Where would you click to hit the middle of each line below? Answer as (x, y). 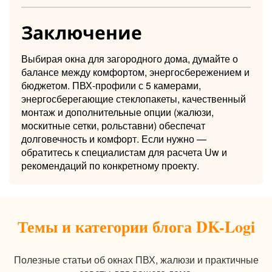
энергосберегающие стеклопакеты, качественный (134, 98)
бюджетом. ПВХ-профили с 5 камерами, (111, 85)
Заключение (82, 32)
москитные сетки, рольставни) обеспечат (113, 125)
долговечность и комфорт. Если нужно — (114, 138)
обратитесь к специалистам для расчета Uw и (124, 152)
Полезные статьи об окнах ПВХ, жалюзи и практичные (136, 259)
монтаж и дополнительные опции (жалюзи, (117, 112)
